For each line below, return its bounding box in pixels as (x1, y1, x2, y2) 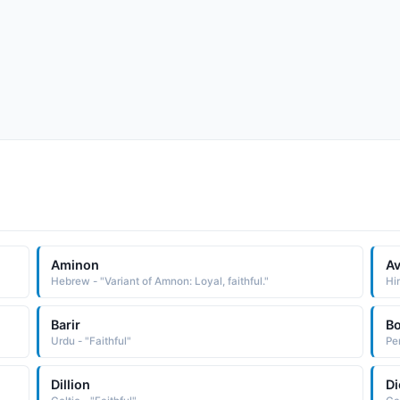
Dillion (51, 376, 91, 392)
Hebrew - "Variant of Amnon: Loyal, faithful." (51, 274, 270, 287)
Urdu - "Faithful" (51, 334, 132, 347)
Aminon (51, 256, 100, 272)
